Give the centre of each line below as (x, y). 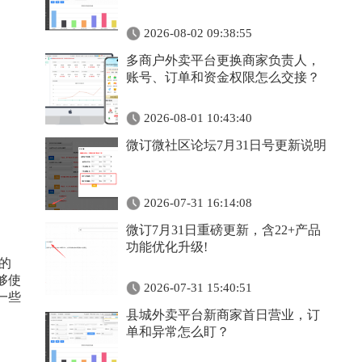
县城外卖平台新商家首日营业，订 (223, 315)
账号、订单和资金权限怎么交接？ (223, 77)
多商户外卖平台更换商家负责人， (223, 60)
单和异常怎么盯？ (178, 332)
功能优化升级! (167, 247)
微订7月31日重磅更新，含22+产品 (223, 230)
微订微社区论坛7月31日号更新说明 (226, 145)
